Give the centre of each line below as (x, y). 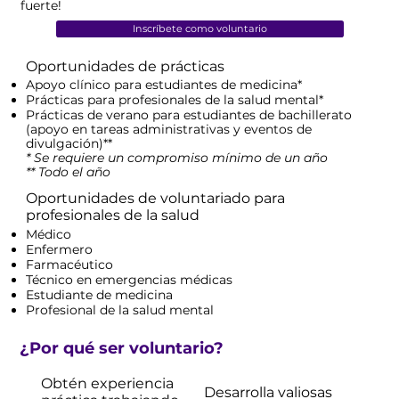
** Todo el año (69, 172)
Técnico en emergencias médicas (130, 279)
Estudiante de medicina (100, 294)
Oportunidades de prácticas (126, 66)
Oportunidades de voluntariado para (156, 199)
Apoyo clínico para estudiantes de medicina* (164, 85)
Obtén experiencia (107, 384)
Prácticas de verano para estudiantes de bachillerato (189, 115)
